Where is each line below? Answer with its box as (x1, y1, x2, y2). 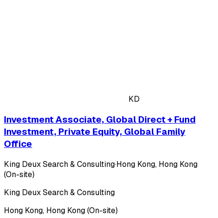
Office (4, 137, 32, 150)
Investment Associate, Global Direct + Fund (4, 113, 196, 126)
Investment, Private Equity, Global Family (4, 125, 185, 138)
